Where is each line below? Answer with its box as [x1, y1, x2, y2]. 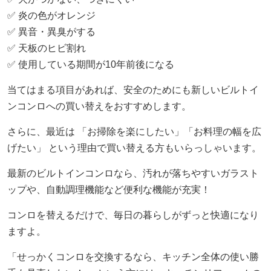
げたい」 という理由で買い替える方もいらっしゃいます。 [7, 142, 261, 153]
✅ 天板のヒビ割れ [7, 42, 86, 53]
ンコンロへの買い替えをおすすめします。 [7, 100, 191, 111]
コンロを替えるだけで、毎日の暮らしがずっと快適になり [7, 209, 259, 220]
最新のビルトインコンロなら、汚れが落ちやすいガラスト [7, 168, 259, 178]
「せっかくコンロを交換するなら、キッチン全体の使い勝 [7, 251, 259, 262]
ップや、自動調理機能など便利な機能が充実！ [7, 184, 211, 195]
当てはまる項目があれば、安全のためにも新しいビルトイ [7, 84, 259, 95]
